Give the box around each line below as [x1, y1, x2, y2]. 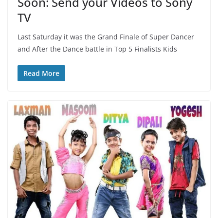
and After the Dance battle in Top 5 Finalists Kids [18, 44, 177, 54]
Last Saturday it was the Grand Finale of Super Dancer [18, 32, 194, 41]
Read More [23, 68, 59, 78]
